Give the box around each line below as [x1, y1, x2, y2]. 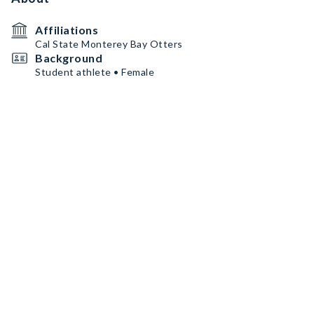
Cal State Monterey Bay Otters [35, 38, 183, 50]
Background [35, 51, 102, 64]
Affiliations [35, 23, 98, 36]
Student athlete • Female [35, 66, 154, 78]
